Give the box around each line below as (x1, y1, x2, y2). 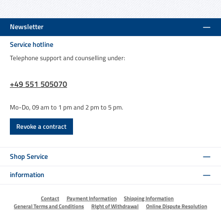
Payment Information (66, 194, 117, 202)
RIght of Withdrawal (91, 202, 139, 210)
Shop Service (10, 150, 48, 162)
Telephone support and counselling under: (10, 52, 125, 63)
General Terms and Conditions (14, 202, 84, 210)
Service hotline (10, 39, 53, 50)
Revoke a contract (16, 121, 67, 131)
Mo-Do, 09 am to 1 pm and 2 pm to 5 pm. (10, 102, 123, 112)
